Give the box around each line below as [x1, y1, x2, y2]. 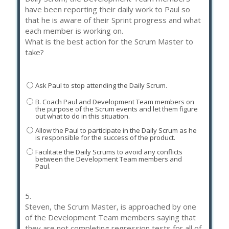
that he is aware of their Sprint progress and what [25, 14, 201, 25]
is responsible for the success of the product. [35, 133, 175, 143]
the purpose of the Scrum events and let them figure [35, 104, 198, 114]
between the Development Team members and [35, 154, 182, 164]
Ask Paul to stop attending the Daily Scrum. [35, 81, 167, 90]
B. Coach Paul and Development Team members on [35, 97, 194, 107]
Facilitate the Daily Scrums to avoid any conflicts [35, 147, 182, 157]
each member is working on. [25, 25, 123, 36]
